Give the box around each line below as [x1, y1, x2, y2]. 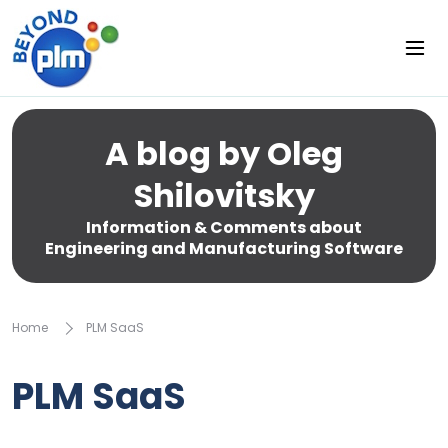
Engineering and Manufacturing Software [45, 237, 403, 260]
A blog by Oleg [105, 131, 343, 176]
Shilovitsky [133, 173, 315, 218]
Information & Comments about [86, 216, 362, 239]
